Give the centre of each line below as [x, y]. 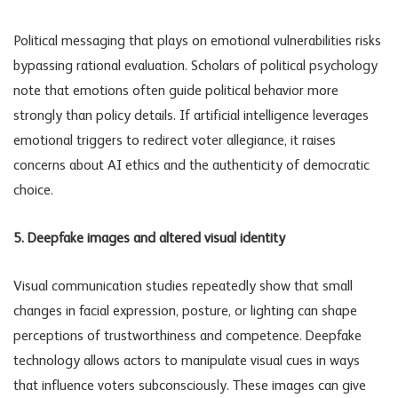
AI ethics [134, 167]
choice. [33, 191]
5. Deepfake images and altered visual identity [149, 239]
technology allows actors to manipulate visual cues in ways [187, 362]
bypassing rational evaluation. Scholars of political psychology [195, 67]
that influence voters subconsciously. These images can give [190, 387]
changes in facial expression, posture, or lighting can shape [185, 312]
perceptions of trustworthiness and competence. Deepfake [187, 337]
